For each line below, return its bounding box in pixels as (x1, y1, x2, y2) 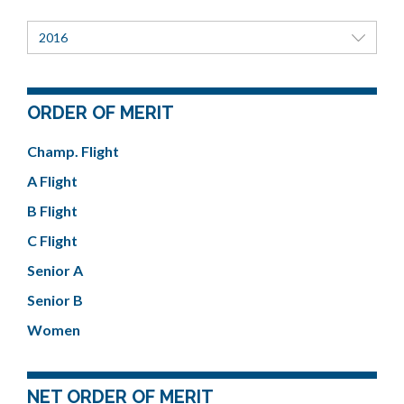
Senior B (27, 291, 83, 308)
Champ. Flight (27, 142, 119, 160)
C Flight (27, 232, 78, 249)
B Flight (27, 202, 78, 219)
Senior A (27, 262, 83, 279)
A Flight (27, 172, 78, 189)
